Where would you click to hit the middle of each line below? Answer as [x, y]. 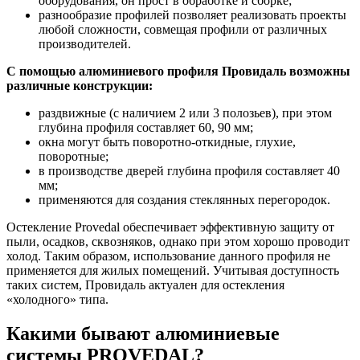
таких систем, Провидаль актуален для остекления [145, 284]
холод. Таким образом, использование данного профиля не [168, 256]
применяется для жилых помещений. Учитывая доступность [173, 270]
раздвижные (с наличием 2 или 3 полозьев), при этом [185, 112]
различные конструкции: [80, 85]
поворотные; [74, 156]
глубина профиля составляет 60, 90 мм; [146, 127]
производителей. [85, 43]
